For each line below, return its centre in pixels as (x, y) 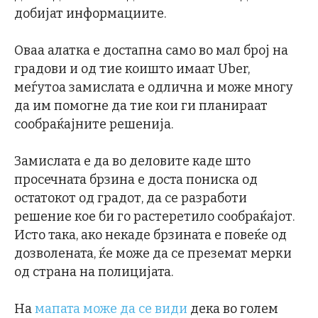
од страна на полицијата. (94, 272)
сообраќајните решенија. (94, 125)
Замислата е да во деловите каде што (132, 161)
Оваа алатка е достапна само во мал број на (151, 51)
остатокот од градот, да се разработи (131, 198)
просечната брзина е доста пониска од (136, 180)
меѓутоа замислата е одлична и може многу (154, 88)
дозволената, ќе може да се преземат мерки (153, 254)
